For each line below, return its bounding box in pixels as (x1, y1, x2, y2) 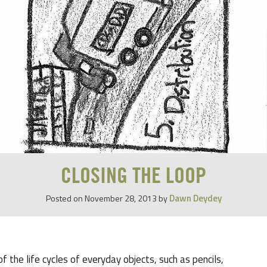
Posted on (45, 192, 85, 204)
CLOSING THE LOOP (61, 166, 206, 187)
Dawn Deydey (169, 191, 222, 205)
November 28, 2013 (84, 192, 157, 204)
